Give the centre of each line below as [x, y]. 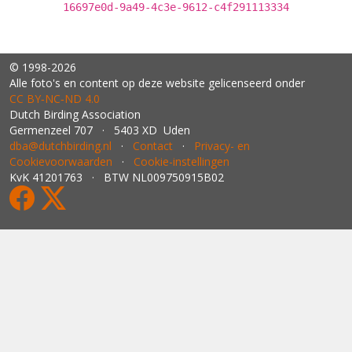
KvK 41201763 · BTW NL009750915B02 [117, 177]
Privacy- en [222, 146]
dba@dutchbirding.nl [60, 146]
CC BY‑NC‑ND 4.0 [55, 99]
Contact [153, 146]
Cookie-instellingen [181, 161]
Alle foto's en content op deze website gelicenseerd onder [157, 83]
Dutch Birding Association [75, 114]
